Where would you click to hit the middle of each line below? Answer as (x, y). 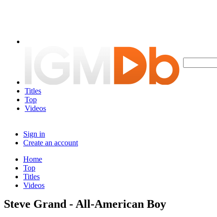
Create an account (51, 143)
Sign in (34, 134)
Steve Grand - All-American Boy (85, 204)
